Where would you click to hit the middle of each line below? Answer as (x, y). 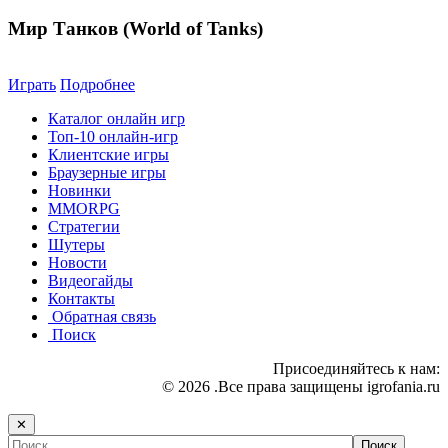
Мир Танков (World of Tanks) (135, 28)
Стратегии (84, 227)
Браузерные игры (107, 173)
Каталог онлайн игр (116, 119)
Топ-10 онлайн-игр (113, 137)
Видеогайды (90, 281)
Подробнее (97, 85)
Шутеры (76, 245)
